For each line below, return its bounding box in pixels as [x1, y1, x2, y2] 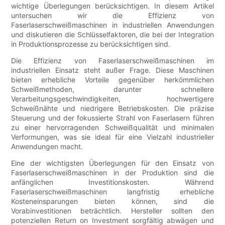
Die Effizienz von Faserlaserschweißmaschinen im [11, 56, 214, 65]
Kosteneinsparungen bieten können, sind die [11, 196, 214, 205]
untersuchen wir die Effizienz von [11, 11, 214, 20]
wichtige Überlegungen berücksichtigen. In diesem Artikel [11, 1, 214, 10]
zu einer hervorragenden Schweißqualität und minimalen [11, 123, 214, 132]
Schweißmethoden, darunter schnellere [11, 84, 214, 93]
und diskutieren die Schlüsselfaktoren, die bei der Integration [11, 30, 214, 39]
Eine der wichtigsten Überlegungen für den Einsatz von [11, 158, 214, 167]
